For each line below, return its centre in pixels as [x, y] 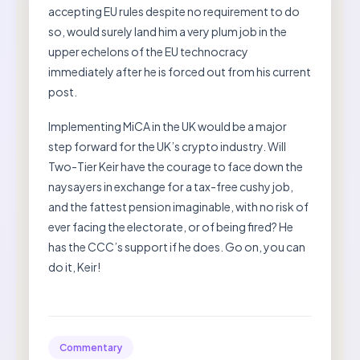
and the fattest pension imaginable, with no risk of [178, 207]
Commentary [91, 348]
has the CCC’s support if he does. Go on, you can [177, 247]
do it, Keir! [74, 267]
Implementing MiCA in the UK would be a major [168, 127]
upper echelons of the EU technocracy [148, 52]
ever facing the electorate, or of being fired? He [171, 227]
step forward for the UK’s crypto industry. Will [167, 147]
